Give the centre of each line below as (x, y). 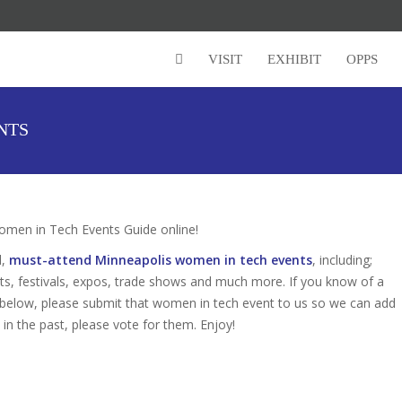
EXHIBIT (294, 59)
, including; (342, 260)
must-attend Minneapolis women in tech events (161, 260)
